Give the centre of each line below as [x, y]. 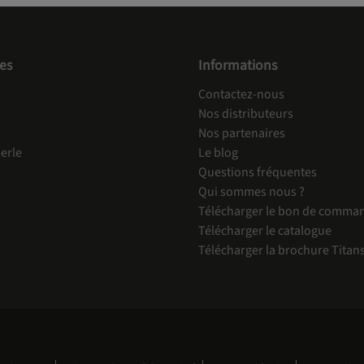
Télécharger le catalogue [265, 230]
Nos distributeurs [246, 113]
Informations [238, 65]
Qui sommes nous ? [251, 191]
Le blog [218, 152]
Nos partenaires [242, 133]
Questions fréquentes [258, 172]
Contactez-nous [241, 94]
